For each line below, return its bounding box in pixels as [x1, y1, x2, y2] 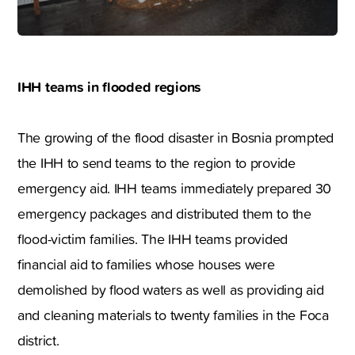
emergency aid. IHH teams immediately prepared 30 [17, 178, 332, 199]
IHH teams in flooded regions [17, 76, 201, 97]
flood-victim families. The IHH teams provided [17, 229, 288, 250]
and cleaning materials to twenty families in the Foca [17, 305, 329, 326]
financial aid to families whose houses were [17, 254, 275, 275]
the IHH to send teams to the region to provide [17, 153, 296, 174]
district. [17, 330, 59, 351]
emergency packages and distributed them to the [17, 204, 311, 224]
